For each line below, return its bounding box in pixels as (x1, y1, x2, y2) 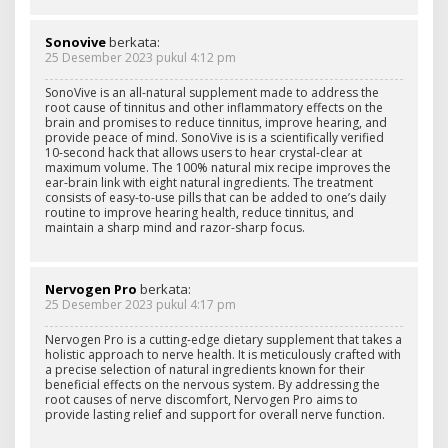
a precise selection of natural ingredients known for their (45, 360, 365, 378)
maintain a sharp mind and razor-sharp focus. (45, 218, 305, 236)
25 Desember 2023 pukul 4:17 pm (45, 295, 236, 313)
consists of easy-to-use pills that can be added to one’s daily (45, 188, 386, 206)
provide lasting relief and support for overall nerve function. (45, 405, 385, 423)
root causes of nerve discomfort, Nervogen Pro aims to (45, 390, 358, 408)
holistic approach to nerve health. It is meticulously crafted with (45, 345, 401, 363)
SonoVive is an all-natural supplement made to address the (45, 83, 379, 101)
